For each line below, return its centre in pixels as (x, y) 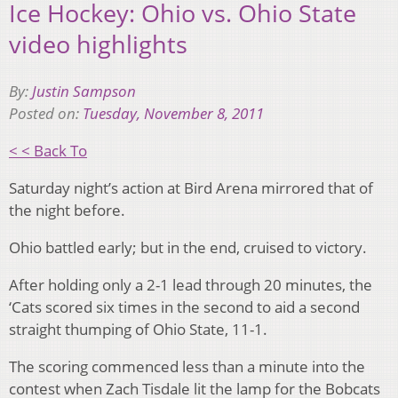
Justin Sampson (84, 91)
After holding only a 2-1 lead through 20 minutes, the (191, 284)
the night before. (67, 210)
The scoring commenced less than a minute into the (187, 366)
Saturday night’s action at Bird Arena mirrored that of (191, 187)
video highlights (98, 44)
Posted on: (46, 113)
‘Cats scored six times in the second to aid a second (184, 306)
